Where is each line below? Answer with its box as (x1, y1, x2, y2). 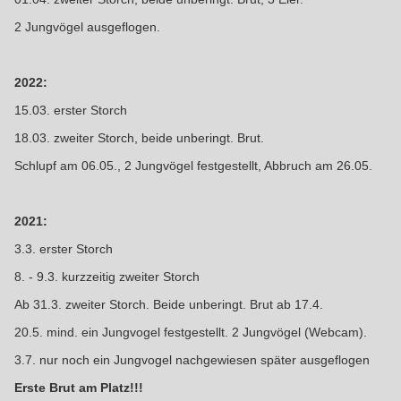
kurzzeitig (58, 269, 120, 284)
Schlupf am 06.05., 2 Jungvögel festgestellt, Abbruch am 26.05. (14, 158, 373, 173)
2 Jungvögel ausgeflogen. (14, 19, 161, 34)
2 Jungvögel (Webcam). (232, 324, 368, 339)
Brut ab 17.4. (250, 296, 324, 311)
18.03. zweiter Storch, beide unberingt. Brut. (14, 130, 265, 145)
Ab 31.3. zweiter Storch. (14, 296, 150, 311)
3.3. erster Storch (14, 241, 114, 256)
